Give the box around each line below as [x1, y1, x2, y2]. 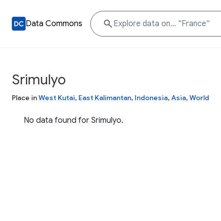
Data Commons [26, 19, 82, 29]
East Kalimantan [78, 93, 131, 102]
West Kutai [38, 93, 75, 102]
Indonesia [135, 93, 168, 102]
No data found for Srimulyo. [24, 115, 123, 125]
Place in [12, 93, 38, 102]
